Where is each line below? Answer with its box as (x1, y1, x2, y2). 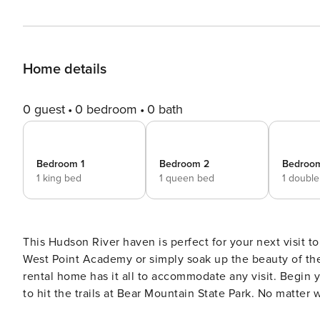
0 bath (147, 101, 183, 117)
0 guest (23, 101, 65, 117)
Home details (23, 61, 106, 78)
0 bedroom (75, 101, 137, 117)
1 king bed (36, 172, 81, 184)
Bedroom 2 (159, 158, 209, 170)
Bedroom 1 (36, 158, 84, 170)
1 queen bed (159, 172, 214, 184)
